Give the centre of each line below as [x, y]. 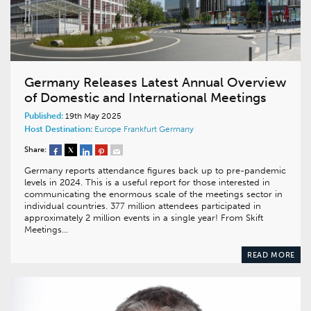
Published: [44, 116]
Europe [109, 129]
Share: [35, 149]
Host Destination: [58, 129]
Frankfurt [141, 129]
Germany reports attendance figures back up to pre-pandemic [155, 170]
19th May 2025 [92, 116]
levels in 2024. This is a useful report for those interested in [147, 182]
